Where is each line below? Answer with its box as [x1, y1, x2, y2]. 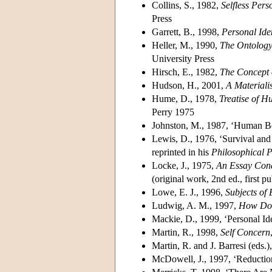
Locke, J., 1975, [152, 160, 216, 171]
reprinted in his [152, 146, 211, 157]
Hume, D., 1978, [152, 93, 219, 104]
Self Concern [220, 226, 270, 237]
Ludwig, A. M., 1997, [152, 200, 239, 211]
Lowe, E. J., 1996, [152, 186, 225, 197]
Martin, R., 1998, [152, 226, 220, 237]
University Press [152, 53, 214, 64]
